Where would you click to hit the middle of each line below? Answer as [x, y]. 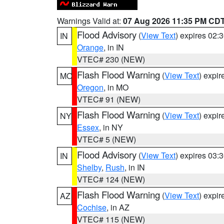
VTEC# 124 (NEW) [111, 179]
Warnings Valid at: [90, 21]
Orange [90, 47]
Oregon [90, 87]
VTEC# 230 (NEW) [111, 59]
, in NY [111, 127]
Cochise [92, 207]
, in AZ [118, 207]
